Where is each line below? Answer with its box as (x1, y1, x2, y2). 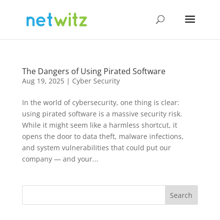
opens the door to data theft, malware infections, (22, 132, 184, 141)
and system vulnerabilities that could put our (22, 143, 171, 152)
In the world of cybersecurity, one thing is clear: (22, 98, 179, 107)
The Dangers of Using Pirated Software (22, 66, 165, 77)
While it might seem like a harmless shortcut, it (22, 120, 177, 130)
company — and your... (22, 154, 98, 164)
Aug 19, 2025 (22, 76, 64, 85)
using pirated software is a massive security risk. (22, 109, 182, 118)
